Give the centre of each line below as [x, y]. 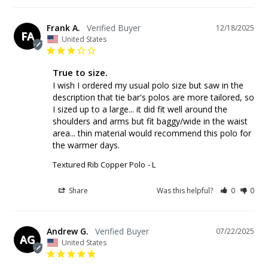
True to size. [80, 72]
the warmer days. [86, 145]
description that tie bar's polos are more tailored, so [153, 97]
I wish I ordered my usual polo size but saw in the [148, 85]
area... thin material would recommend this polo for [152, 133]
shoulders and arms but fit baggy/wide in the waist [150, 121]
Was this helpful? [186, 190]
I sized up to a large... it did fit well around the [140, 109]
